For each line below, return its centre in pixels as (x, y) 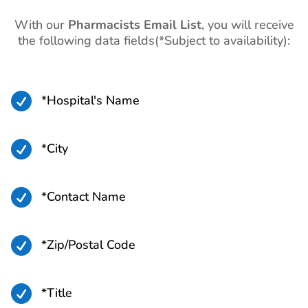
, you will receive (247, 25)
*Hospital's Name (90, 101)
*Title (57, 293)
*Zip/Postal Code (88, 245)
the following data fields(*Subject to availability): (154, 41)
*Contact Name (84, 197)
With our (41, 25)
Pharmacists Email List (134, 25)
